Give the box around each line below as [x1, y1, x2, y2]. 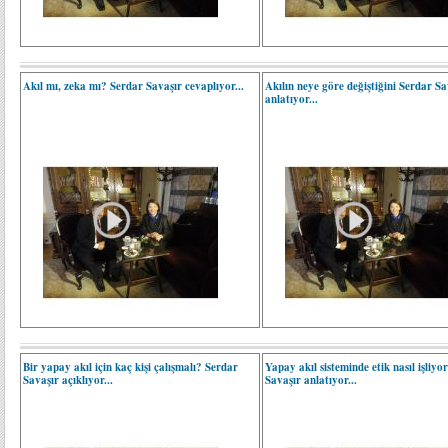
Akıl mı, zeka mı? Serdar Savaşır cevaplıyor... [23, 78, 244, 94]
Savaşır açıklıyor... [23, 372, 113, 388]
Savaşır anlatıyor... [265, 372, 358, 388]
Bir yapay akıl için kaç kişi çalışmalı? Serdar [23, 359, 238, 375]
